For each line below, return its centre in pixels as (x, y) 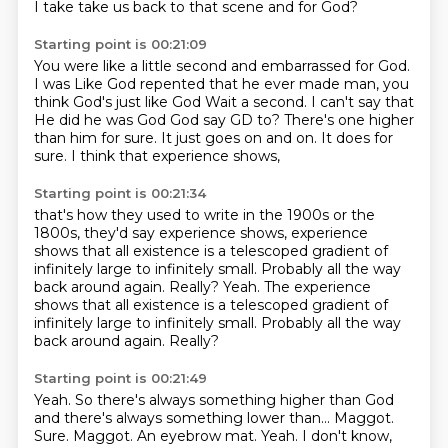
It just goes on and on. (240, 138)
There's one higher (348, 120)
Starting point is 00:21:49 (120, 378)
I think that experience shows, (175, 156)
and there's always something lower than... (183, 418)
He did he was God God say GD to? (158, 120)
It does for (356, 138)
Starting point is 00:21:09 (120, 44)
